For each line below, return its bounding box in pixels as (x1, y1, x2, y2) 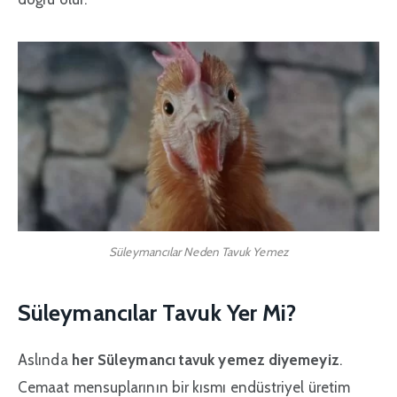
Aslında (18, 350, 72, 369)
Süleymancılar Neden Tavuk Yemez (109, 245, 288, 260)
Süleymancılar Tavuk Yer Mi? (18, 298, 297, 326)
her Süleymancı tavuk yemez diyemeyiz (71, 350, 339, 369)
